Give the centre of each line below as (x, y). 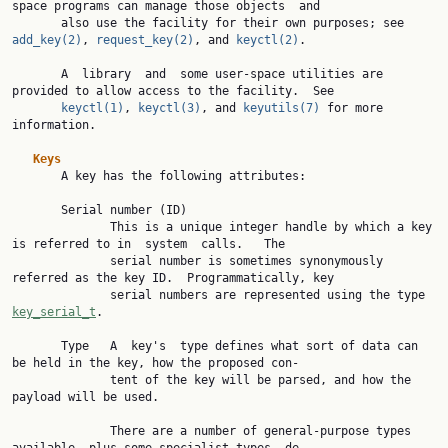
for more (351, 108)
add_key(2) (47, 40)
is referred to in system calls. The (148, 244)
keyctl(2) (267, 40)
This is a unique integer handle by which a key (61, 227)
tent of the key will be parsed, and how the (61, 380)
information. (54, 125)
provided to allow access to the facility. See (173, 91)
